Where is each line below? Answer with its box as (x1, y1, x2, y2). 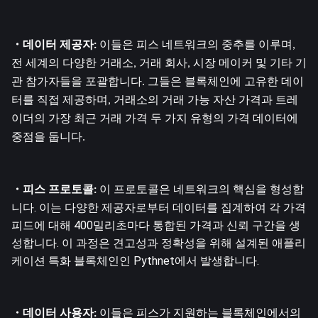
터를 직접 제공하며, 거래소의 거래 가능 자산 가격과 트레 (11, 94, 298, 106)
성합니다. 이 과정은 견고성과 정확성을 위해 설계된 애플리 (11, 236, 306, 250)
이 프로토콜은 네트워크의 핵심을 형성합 (97, 182, 304, 196)
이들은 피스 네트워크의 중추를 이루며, (99, 39, 295, 51)
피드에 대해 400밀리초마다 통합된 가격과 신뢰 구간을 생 (11, 218, 300, 232)
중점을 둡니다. (11, 131, 85, 143)
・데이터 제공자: (11, 39, 99, 51)
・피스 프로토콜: (11, 184, 97, 196)
